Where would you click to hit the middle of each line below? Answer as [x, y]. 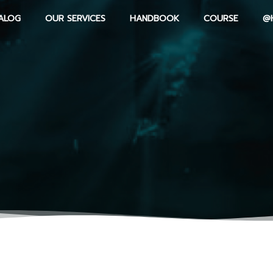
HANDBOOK [154, 18]
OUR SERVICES [75, 18]
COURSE [221, 18]
